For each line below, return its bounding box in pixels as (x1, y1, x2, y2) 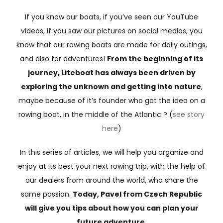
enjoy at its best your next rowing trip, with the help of (18, 161, 205, 171)
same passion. (21, 189, 73, 199)
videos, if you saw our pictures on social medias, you (20, 25, 203, 36)
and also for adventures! (20, 53, 107, 64)
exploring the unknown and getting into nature (20, 81, 201, 92)
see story (173, 109, 205, 119)
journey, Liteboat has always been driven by (27, 67, 196, 78)
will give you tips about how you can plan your (24, 203, 199, 213)
